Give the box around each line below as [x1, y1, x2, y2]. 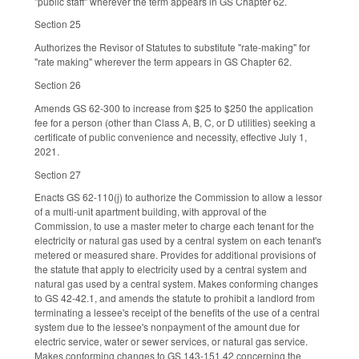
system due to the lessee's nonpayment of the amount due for [34, 320, 300, 334]
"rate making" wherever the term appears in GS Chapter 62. [34, 54, 292, 69]
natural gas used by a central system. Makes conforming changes [34, 276, 318, 291]
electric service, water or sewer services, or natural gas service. [34, 334, 308, 349]
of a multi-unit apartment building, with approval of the [34, 204, 267, 219]
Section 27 [34, 167, 81, 181]
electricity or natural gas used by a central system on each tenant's [34, 233, 321, 248]
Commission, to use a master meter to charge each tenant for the [34, 219, 314, 233]
